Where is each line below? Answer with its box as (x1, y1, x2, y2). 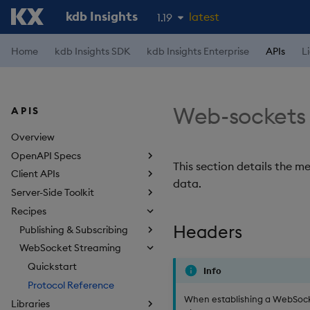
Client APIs (11, 167, 60, 181)
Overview (11, 130, 55, 143)
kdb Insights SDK (55, 45, 130, 57)
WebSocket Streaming (19, 241, 121, 255)
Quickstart (28, 260, 77, 273)
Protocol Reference (28, 278, 114, 291)
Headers (173, 221, 242, 243)
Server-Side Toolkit (11, 186, 94, 199)
